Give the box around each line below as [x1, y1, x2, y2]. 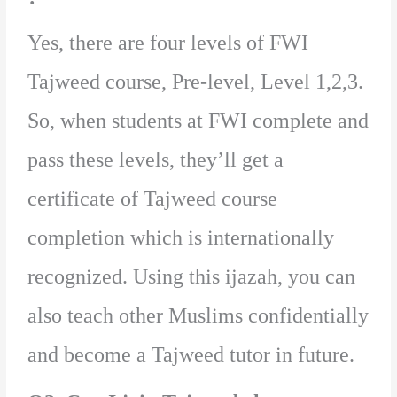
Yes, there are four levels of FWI [27, 30, 309, 54]
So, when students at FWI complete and [27, 108, 370, 132]
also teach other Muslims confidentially [27, 303, 370, 327]
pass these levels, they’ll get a [27, 147, 284, 171]
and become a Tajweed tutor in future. [27, 342, 361, 366]
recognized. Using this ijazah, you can [27, 264, 356, 288]
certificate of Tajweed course [27, 186, 278, 210]
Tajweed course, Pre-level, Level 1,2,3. [27, 69, 364, 93]
